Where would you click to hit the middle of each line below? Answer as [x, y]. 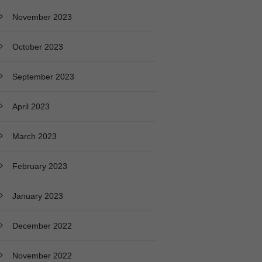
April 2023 [31, 106]
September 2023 [43, 76]
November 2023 [42, 17]
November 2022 [42, 255]
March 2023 [34, 136]
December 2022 [42, 225]
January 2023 [37, 196]
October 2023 [37, 46]
